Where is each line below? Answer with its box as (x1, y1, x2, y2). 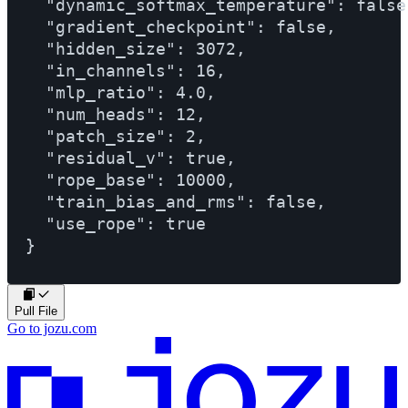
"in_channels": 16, (25, 60, 226, 80)
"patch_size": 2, (25, 126, 206, 146)
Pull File (15, 303, 57, 318)
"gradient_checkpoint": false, (25, 16, 336, 36)
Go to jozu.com (7, 320, 97, 336)
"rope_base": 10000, (25, 169, 236, 189)
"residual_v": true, (25, 148, 236, 168)
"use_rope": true (25, 213, 206, 233)
